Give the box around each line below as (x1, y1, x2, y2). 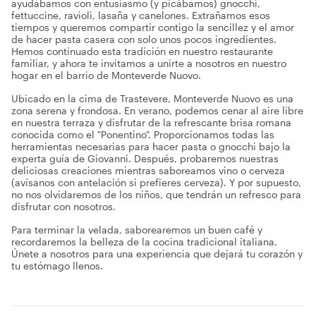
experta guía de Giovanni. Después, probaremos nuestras (11, 152, 279, 164)
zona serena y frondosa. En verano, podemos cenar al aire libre (11, 104, 303, 116)
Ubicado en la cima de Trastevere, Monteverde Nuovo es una (11, 92, 293, 104)
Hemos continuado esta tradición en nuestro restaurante (11, 45, 273, 57)
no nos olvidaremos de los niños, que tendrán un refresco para (11, 188, 301, 200)
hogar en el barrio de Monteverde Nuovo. (11, 69, 201, 81)
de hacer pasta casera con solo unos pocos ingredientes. (11, 33, 276, 45)
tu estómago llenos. (11, 260, 103, 272)
